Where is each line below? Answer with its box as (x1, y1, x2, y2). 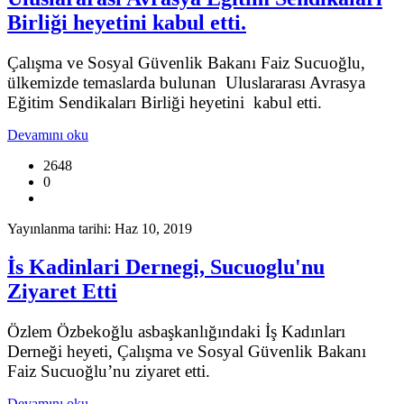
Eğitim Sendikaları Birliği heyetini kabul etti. (7, 92, 322, 112)
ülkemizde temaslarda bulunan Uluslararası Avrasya (7, 72, 365, 92)
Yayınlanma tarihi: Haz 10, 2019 (7, 220, 192, 236)
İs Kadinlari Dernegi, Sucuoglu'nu (7, 254, 325, 279)
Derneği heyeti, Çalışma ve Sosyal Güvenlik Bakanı (7, 341, 366, 361)
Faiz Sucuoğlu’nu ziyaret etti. (7, 361, 210, 381)
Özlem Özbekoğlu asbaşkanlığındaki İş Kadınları (7, 321, 345, 341)
